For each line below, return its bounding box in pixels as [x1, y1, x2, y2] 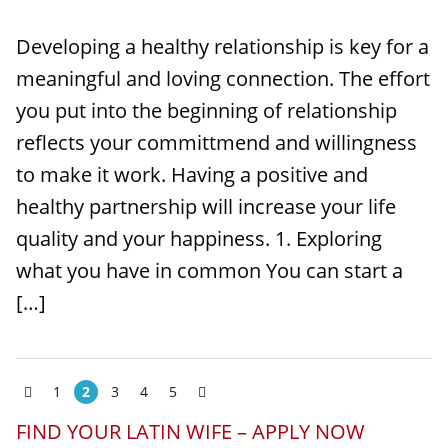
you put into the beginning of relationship [16, 97, 397, 124]
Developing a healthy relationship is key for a [16, 33, 429, 60]
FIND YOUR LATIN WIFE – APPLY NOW [16, 418, 365, 445]
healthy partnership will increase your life [16, 193, 396, 220]
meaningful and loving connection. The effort [16, 65, 430, 92]
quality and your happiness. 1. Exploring [16, 225, 382, 252]
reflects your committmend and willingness [16, 129, 417, 156]
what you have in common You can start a [16, 257, 403, 284]
